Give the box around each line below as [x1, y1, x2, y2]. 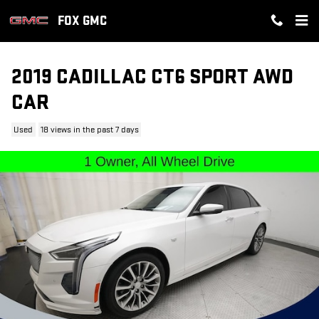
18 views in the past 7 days [40, 124, 139, 135]
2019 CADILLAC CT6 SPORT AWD [11, 65, 293, 90]
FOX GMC [58, 13, 107, 28]
